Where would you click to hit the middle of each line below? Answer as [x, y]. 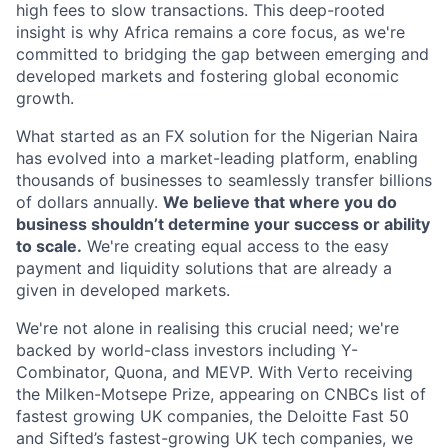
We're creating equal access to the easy [235, 246]
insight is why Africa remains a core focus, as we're [210, 32]
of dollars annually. [89, 202]
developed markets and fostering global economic [207, 76]
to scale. [49, 246]
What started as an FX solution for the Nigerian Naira [217, 136]
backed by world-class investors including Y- [187, 350]
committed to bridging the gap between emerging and [222, 54]
